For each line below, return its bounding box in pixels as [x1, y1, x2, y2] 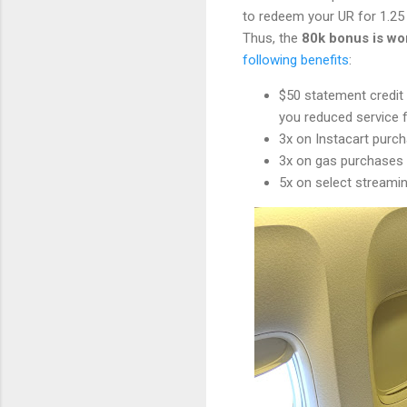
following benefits [243, 52, 349, 69]
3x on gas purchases [279, 153, 403, 170]
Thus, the [243, 30, 302, 47]
